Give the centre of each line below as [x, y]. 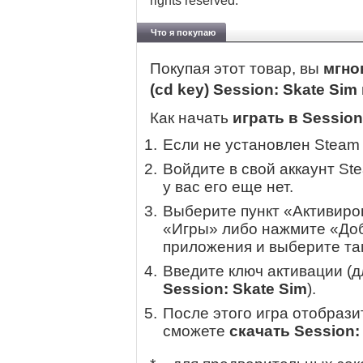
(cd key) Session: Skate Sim [256, 90]
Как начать [191, 118]
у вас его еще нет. [228, 187]
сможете [196, 331]
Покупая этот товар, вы [237, 69]
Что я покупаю [183, 32]
